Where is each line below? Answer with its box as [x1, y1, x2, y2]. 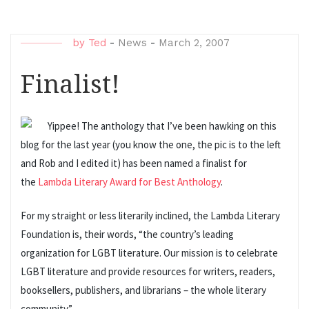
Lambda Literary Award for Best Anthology [38, 175, 221, 188]
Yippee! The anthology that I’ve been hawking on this [47, 119, 277, 132]
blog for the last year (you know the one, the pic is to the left [21, 137, 281, 151]
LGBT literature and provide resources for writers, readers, [21, 265, 275, 279]
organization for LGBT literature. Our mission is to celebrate [21, 246, 278, 260]
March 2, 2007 [159, 36, 230, 49]
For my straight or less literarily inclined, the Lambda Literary [21, 209, 280, 223]
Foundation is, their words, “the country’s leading [21, 228, 234, 241]
